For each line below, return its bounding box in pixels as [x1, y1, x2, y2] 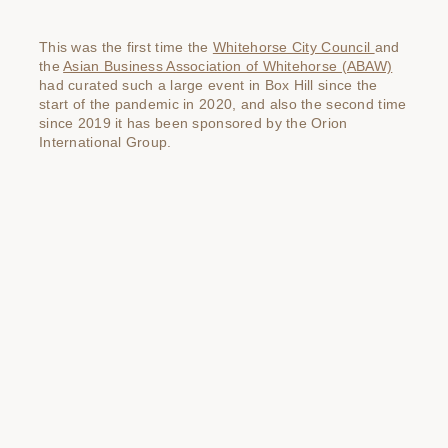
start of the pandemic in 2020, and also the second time [39, 96, 407, 113]
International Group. [39, 134, 172, 151]
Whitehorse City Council [212, 39, 375, 56]
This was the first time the [39, 39, 213, 56]
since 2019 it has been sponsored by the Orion [39, 115, 348, 132]
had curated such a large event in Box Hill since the [39, 77, 378, 94]
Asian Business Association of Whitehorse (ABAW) [63, 58, 393, 75]
